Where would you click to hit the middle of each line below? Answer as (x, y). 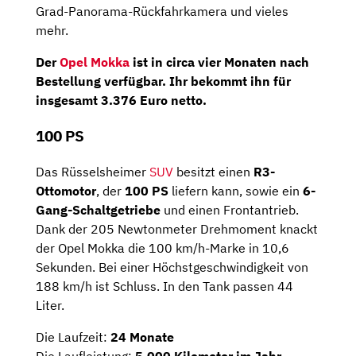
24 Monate (142, 337)
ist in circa (164, 62)
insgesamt (68, 101)
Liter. (50, 305)
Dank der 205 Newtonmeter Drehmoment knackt (177, 228)
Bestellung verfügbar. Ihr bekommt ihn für (163, 81)
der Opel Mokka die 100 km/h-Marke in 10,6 (163, 248)
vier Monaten (237, 62)
